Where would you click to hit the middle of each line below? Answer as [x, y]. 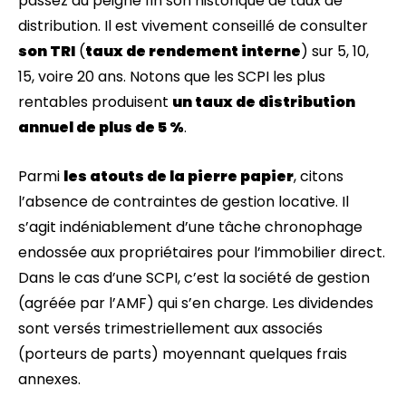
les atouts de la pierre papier [179, 176]
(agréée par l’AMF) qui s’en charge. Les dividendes [196, 303]
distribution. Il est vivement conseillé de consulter [193, 26]
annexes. [49, 379]
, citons [319, 176]
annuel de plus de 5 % [101, 127]
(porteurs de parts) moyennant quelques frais [183, 354]
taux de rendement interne [193, 51]
